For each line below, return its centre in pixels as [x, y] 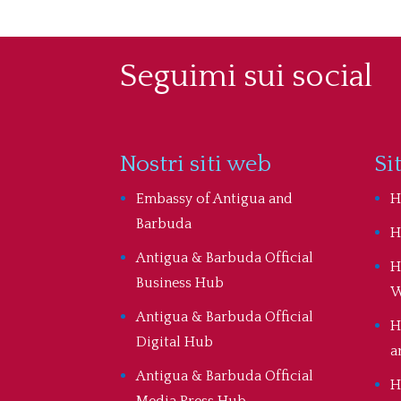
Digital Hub [175, 342]
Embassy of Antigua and [215, 199]
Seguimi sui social [247, 77]
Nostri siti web [196, 165]
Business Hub [180, 283]
